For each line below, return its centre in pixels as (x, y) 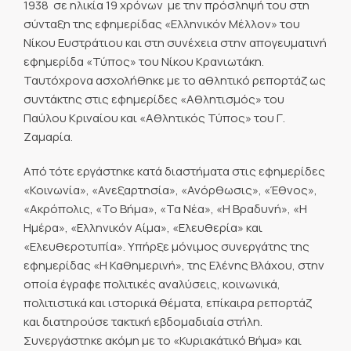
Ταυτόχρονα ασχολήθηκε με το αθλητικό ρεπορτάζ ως (175, 80)
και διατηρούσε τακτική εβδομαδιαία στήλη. (143, 321)
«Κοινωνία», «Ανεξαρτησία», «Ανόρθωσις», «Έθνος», (170, 190)
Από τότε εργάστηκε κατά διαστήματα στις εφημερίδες (174, 171)
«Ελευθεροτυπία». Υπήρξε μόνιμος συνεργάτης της (166, 246)
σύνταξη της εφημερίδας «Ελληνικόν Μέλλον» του (162, 24)
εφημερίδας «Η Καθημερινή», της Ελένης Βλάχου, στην (174, 265)
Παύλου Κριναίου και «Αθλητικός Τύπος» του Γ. (154, 118)
